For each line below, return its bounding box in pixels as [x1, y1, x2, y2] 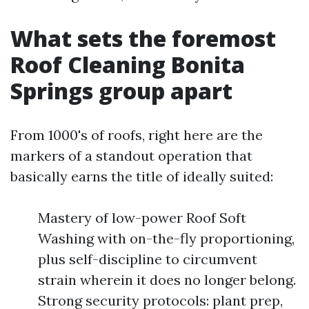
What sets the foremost [10, 23, 276, 53]
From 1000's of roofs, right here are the [10, 126, 263, 143]
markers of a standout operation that [10, 147, 252, 164]
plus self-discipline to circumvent [38, 250, 257, 268]
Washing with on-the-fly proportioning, [38, 230, 295, 247]
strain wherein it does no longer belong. [38, 271, 296, 288]
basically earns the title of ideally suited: [10, 168, 273, 185]
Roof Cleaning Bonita [10, 50, 245, 79]
